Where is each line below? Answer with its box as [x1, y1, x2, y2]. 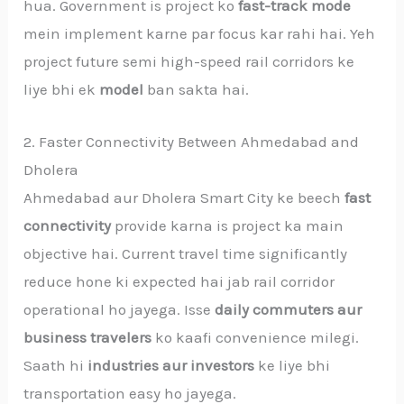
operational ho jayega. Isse [23, 299, 216, 318]
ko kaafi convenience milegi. [151, 327, 360, 346]
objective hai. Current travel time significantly [23, 243, 348, 262]
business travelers [23, 327, 152, 346]
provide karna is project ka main [111, 216, 344, 234]
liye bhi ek [23, 79, 100, 98]
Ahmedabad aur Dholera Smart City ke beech [23, 188, 345, 207]
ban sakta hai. [143, 79, 250, 98]
